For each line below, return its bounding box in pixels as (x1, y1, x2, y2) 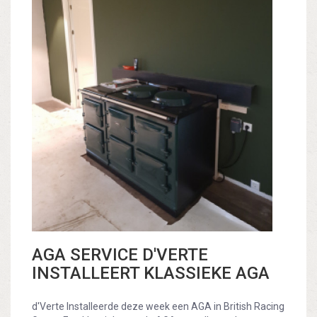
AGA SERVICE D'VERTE (32, 245, 208, 265)
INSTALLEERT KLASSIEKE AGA (32, 263, 270, 284)
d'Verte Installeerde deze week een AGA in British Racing (32, 301, 284, 313)
